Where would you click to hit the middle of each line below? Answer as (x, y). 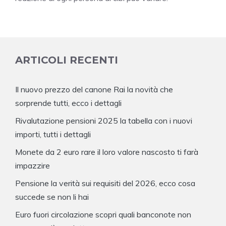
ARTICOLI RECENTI (67, 60)
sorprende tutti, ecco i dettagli (68, 103)
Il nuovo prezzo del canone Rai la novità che (94, 90)
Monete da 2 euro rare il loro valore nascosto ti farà (107, 152)
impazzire (33, 166)
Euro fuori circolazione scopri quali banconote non (103, 215)
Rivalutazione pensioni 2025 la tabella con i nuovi (104, 121)
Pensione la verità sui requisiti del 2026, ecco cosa (105, 183)
